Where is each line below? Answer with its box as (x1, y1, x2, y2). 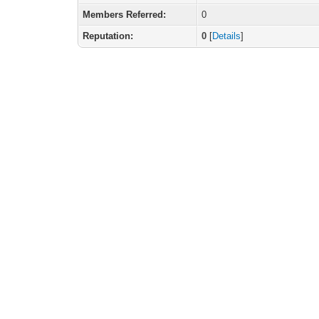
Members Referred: (83, 9, 167, 20)
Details (212, 31, 241, 41)
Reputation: (83, 31, 134, 41)
